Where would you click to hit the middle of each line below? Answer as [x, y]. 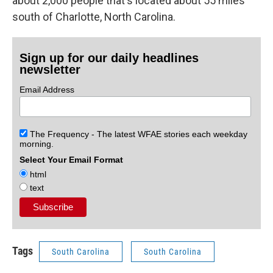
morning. [37, 144]
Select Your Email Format [72, 160]
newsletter [50, 70]
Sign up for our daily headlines [109, 58]
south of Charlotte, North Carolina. [94, 17]
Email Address [47, 90]
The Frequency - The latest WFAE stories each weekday [138, 134]
